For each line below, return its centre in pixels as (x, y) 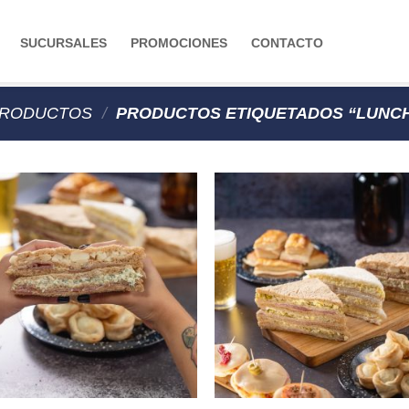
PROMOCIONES (179, 43)
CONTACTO (287, 43)
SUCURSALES (63, 43)
